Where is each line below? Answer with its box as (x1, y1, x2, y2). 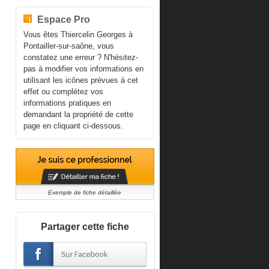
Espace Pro (37, 14, 90, 25)
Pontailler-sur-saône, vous (23, 41, 114, 50)
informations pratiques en (23, 98, 111, 107)
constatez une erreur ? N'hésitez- (23, 53, 138, 62)
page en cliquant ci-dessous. (23, 121, 123, 130)
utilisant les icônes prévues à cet (23, 76, 138, 85)
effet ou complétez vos (23, 87, 103, 96)
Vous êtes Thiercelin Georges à (23, 30, 133, 39)
